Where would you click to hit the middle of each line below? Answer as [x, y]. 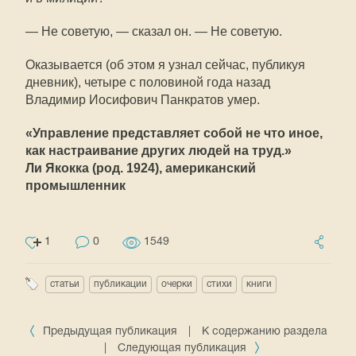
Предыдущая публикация [110, 332]
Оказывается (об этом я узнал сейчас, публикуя [165, 65]
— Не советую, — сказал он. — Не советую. [154, 31]
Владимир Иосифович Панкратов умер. [143, 100]
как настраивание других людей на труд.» [159, 151]
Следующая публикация [183, 348]
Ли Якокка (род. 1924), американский [141, 168]
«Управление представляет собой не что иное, [174, 133]
